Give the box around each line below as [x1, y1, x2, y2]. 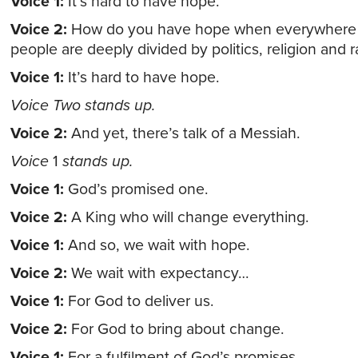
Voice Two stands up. [10, 96, 156, 115]
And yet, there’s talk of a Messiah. [66, 124, 300, 143]
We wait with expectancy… [66, 264, 249, 283]
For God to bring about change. [66, 320, 284, 339]
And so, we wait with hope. [63, 236, 250, 255]
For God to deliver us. [63, 292, 214, 311]
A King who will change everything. [66, 208, 309, 227]
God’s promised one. [63, 180, 209, 199]
